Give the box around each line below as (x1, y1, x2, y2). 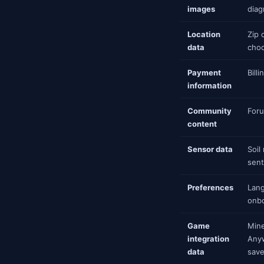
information (187, 81, 232, 90)
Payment (187, 68, 221, 77)
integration (187, 234, 229, 243)
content (187, 119, 217, 128)
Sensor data (187, 144, 233, 154)
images (187, 4, 215, 14)
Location (187, 29, 220, 39)
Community (187, 106, 232, 115)
